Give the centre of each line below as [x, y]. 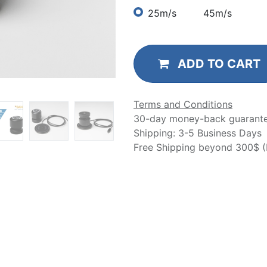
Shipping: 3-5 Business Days [198, 133]
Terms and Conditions [183, 104]
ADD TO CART [219, 63]
